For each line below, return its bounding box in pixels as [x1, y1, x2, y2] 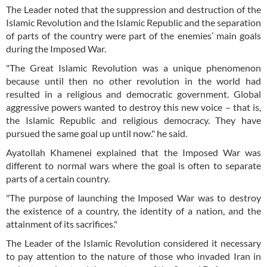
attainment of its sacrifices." [6, 218, 117, 230]
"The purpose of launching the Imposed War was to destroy [6, 192, 261, 204]
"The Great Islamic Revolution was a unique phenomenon [6, 62, 261, 74]
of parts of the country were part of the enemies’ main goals [6, 30, 261, 42]
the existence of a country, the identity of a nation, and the [6, 205, 261, 217]
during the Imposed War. [6, 43, 106, 55]
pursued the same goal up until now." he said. [6, 128, 187, 139]
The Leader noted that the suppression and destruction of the [6, 4, 261, 15]
